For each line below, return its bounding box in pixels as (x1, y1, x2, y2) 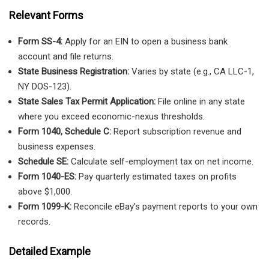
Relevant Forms (9, 9, 83, 22)
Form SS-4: (18, 36, 62, 47)
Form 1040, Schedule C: (18, 126, 111, 138)
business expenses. (18, 141, 95, 153)
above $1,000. (18, 186, 72, 198)
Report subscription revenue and (111, 126, 241, 138)
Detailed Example (9, 244, 91, 258)
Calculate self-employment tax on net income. (68, 156, 253, 168)
